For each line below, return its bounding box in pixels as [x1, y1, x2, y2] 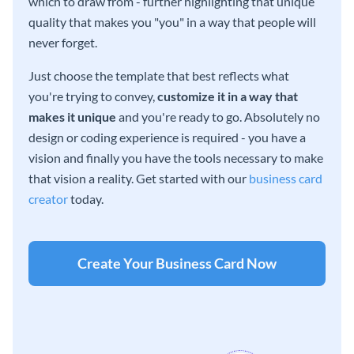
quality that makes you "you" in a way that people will [28, 14, 316, 30]
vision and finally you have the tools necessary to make [28, 150, 323, 166]
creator [28, 191, 68, 207]
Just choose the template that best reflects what [28, 68, 289, 84]
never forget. [28, 35, 97, 51]
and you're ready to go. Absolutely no [116, 109, 320, 125]
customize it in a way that [157, 88, 298, 104]
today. [68, 191, 104, 207]
